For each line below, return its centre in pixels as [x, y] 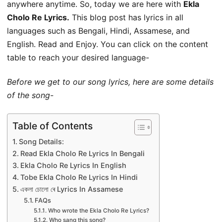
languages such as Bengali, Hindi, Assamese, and [98, 30]
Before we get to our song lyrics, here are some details [110, 82]
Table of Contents [53, 126]
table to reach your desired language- [78, 57]
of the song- [30, 95]
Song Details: [41, 141]
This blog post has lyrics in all [126, 17]
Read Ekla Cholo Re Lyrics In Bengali [82, 153]
